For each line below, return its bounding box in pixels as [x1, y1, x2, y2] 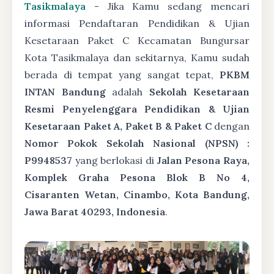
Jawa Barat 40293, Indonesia [24, 206, 165, 218]
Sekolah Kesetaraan [149, 86, 250, 98]
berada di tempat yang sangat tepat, [24, 68, 220, 81]
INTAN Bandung [24, 86, 106, 98]
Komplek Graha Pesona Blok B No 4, [24, 171, 250, 183]
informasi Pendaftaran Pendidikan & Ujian [24, 17, 250, 29]
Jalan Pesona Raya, [157, 154, 250, 166]
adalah [105, 86, 149, 98]
